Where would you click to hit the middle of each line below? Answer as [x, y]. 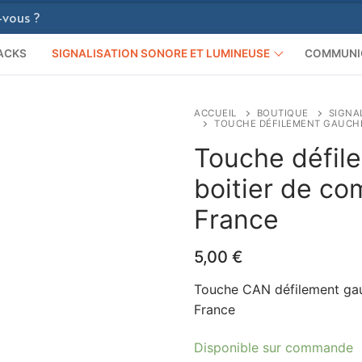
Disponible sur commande [274, 348]
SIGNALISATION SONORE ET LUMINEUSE [161, 54]
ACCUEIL [215, 113]
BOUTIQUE [282, 113]
